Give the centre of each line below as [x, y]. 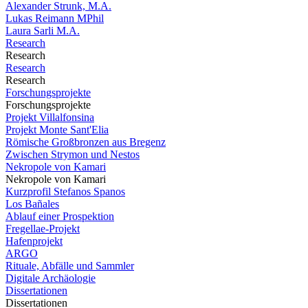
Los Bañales [32, 204]
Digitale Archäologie [51, 278]
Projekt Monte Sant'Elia [57, 130]
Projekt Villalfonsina [50, 117]
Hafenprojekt [34, 241]
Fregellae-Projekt [43, 229]
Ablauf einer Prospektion [60, 216]
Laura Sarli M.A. [43, 31]
